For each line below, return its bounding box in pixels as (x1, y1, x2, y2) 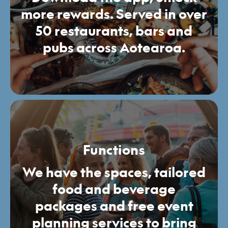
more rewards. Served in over (21, 5, 207, 23)
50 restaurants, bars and (36, 22, 192, 40)
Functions (82, 140, 146, 158)
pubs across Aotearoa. (43, 39, 185, 56)
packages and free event (35, 196, 193, 214)
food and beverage (52, 180, 176, 197)
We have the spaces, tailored (22, 163, 206, 181)
